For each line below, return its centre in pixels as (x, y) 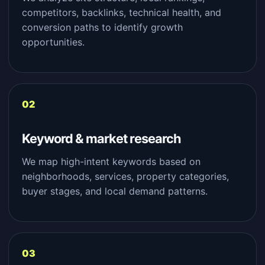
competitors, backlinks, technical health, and (122, 12)
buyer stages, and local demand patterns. (115, 191)
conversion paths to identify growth (102, 27)
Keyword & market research (101, 138)
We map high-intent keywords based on (111, 161)
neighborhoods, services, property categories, (125, 176)
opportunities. (53, 42)
